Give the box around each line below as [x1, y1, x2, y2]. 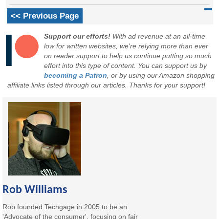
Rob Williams [2, 184, 68, 196]
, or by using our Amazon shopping [107, 71, 215, 80]
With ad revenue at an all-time [110, 32, 206, 41]
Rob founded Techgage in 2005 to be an [2, 203, 128, 211]
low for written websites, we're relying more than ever [44, 42, 209, 50]
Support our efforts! [44, 32, 111, 41]
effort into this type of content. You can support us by [44, 62, 207, 70]
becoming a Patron [44, 71, 108, 80]
